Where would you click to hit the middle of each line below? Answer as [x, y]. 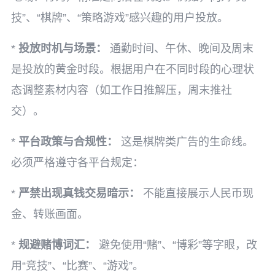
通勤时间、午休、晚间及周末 [180, 48]
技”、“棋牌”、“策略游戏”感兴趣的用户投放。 [120, 18]
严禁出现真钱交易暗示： [79, 193]
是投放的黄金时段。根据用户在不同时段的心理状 [133, 69]
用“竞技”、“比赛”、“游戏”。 [77, 266]
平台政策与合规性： [68, 142]
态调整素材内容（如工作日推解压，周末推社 [122, 90]
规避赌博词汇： [57, 245]
